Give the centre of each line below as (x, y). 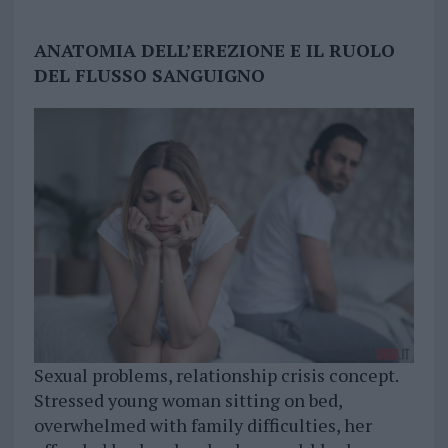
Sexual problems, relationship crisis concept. (215, 374)
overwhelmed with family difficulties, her (202, 424)
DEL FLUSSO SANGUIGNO (149, 75)
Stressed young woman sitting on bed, (187, 399)
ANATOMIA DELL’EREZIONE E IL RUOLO (214, 50)
